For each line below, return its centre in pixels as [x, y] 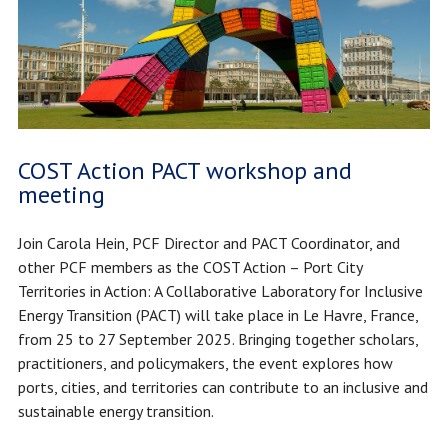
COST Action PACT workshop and [184, 171]
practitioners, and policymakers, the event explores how [205, 363]
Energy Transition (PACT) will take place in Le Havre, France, [217, 315]
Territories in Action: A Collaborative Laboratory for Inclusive [220, 291]
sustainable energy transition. [115, 411]
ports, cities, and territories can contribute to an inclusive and [222, 387]
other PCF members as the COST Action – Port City [189, 267]
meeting [61, 195]
